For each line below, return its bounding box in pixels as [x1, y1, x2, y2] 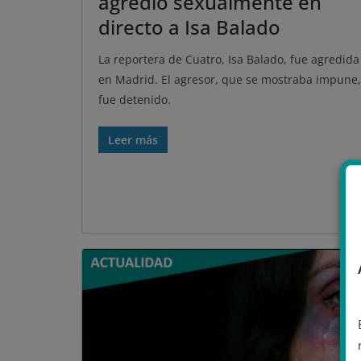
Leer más [108, 131, 158, 147]
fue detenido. [98, 91, 171, 107]
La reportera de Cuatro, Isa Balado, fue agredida [98, 51, 359, 67]
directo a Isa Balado [98, 13, 280, 40]
